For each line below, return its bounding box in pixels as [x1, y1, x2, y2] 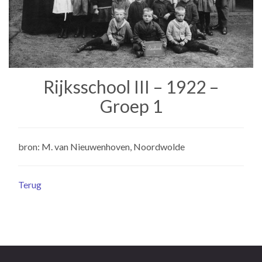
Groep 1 [99, 95, 163, 116]
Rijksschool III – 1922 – [43, 75, 219, 97]
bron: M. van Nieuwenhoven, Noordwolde [18, 140, 185, 152]
